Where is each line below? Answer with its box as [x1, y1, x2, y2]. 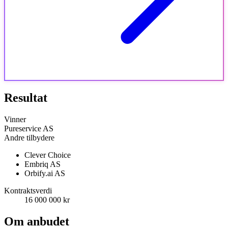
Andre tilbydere [4, 133, 54, 142]
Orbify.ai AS [24, 168, 65, 178]
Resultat [4, 91, 47, 104]
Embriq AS [24, 159, 61, 168]
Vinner [4, 115, 26, 124]
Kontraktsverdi [4, 186, 52, 195]
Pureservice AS [4, 124, 53, 133]
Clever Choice [24, 150, 71, 159]
